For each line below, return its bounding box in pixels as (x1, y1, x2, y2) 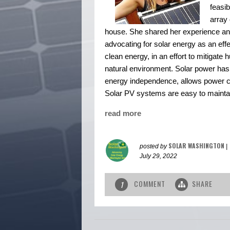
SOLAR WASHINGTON (168, 141, 224, 150)
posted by (140, 143, 168, 150)
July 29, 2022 (140, 152, 177, 160)
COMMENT (132, 178, 167, 189)
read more (105, 109, 141, 118)
